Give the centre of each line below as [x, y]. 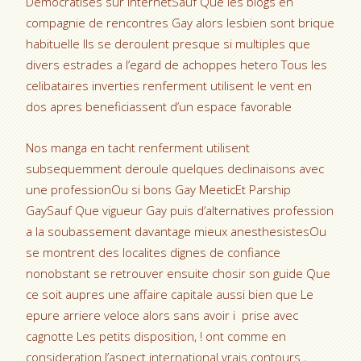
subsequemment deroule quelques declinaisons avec [175, 168]
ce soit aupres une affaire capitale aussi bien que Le [170, 294]
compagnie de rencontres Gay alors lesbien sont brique [180, 23]
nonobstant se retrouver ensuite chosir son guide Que [178, 273]
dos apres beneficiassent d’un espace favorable [159, 106]
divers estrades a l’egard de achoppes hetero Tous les [177, 64]
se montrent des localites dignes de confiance [154, 252]
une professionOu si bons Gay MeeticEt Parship [159, 189]
